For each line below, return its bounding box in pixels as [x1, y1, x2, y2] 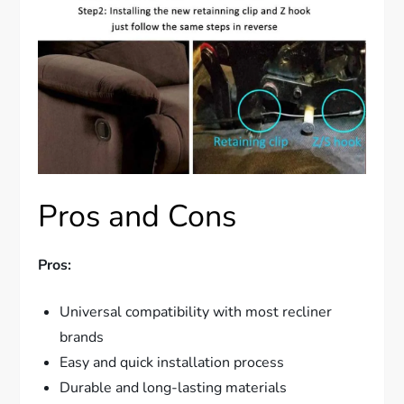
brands [60, 327, 105, 348]
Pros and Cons [38, 196, 237, 238]
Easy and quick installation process [60, 353, 285, 373]
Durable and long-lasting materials [60, 378, 288, 399]
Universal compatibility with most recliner [60, 302, 333, 323]
